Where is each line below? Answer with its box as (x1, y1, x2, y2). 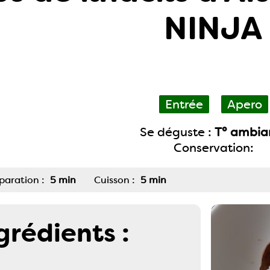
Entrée (165, 96, 203, 112)
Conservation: (173, 140, 254, 155)
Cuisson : (94, 174, 135, 186)
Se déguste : (139, 124, 215, 140)
